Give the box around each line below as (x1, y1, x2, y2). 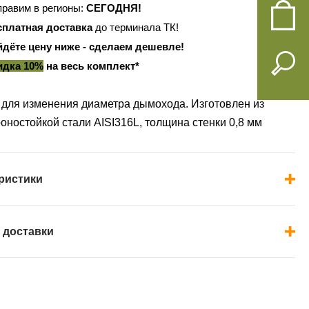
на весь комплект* (43, 59, 139, 72)
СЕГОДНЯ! (86, 1, 141, 14)
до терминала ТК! (92, 21, 179, 33)
